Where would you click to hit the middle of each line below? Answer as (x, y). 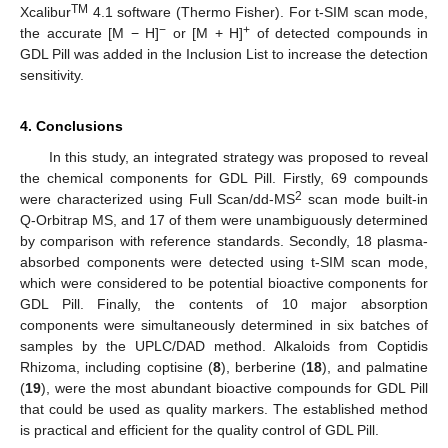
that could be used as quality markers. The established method (224, 408)
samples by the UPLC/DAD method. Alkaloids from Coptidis (224, 345)
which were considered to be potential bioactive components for (224, 282)
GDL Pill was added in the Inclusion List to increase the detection (224, 53)
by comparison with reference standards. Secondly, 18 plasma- (224, 240)
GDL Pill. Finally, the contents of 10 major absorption (224, 303)
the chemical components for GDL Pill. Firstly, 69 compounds (224, 177)
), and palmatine (375, 366)
